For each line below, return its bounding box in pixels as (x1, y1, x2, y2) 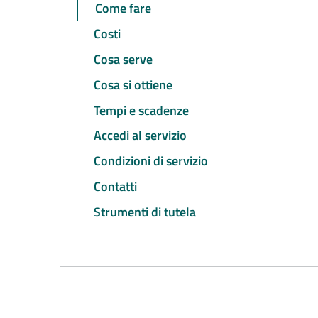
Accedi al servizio (94, 126, 187, 146)
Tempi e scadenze (94, 100, 189, 120)
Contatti (94, 176, 137, 196)
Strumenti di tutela (94, 202, 196, 221)
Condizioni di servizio (94, 151, 208, 171)
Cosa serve (94, 50, 153, 70)
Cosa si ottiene (94, 75, 172, 94)
